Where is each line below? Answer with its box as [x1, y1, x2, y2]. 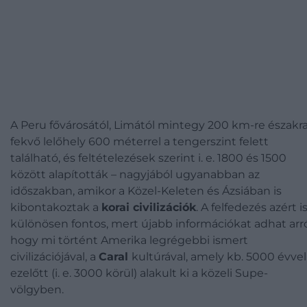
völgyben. [10, 283, 64, 296]
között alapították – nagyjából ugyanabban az [10, 168, 260, 181]
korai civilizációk [101, 201, 196, 214]
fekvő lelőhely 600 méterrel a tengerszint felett [10, 135, 269, 148]
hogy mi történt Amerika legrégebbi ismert [10, 234, 248, 247]
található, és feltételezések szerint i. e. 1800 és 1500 [10, 151, 286, 164]
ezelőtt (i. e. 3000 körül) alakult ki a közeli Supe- [10, 267, 268, 280]
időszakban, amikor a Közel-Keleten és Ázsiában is [10, 184, 282, 197]
